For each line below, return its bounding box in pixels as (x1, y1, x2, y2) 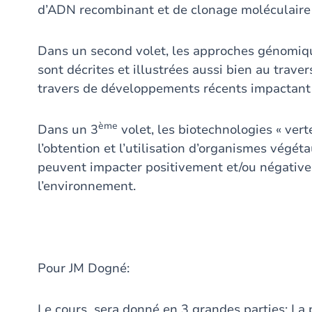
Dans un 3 (38, 121, 98, 138)
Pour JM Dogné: (38, 260, 130, 276)
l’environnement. (38, 178, 136, 194)
